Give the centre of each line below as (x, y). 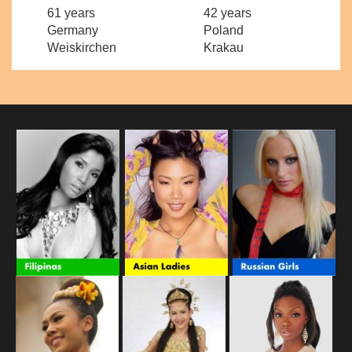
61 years (71, 13)
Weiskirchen (81, 48)
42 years (227, 13)
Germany (72, 31)
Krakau (223, 48)
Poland (223, 31)
